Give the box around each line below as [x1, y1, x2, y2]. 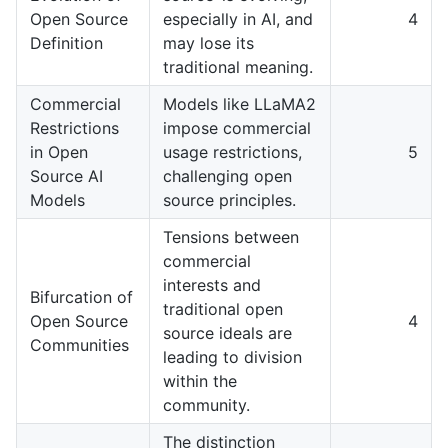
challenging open [163, 165, 292, 186]
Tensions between [163, 226, 299, 247]
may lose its [163, 32, 254, 53]
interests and [163, 274, 261, 295]
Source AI [30, 165, 103, 186]
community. [163, 394, 250, 415]
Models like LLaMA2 [163, 93, 316, 114]
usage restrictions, [163, 141, 302, 162]
